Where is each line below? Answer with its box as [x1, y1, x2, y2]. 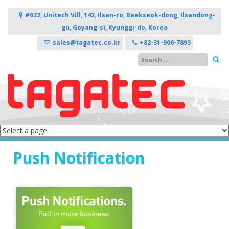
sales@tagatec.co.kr [52, 38, 121, 47]
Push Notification [13, 147, 145, 169]
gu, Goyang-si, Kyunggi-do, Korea [61, 23, 168, 32]
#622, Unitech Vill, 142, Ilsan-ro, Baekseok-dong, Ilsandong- [25, 11, 215, 19]
